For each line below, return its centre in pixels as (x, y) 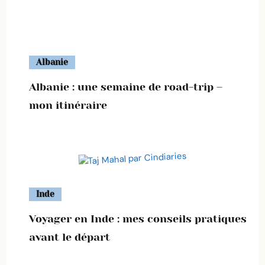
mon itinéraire (68, 105)
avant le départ (70, 237)
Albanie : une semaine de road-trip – (126, 87)
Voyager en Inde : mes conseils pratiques (138, 219)
